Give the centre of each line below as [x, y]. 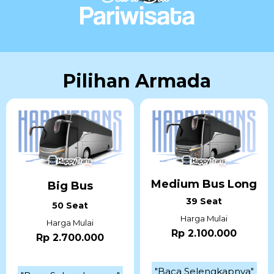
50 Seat [70, 206]
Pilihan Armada [137, 81]
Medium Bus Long [204, 184]
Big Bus [70, 186]
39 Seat [204, 202]
